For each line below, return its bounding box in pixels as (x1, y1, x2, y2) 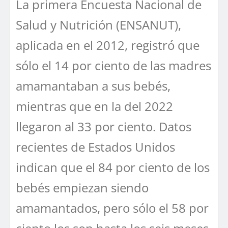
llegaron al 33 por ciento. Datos (16, 118, 191, 135)
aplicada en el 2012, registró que (16, 36, 199, 53)
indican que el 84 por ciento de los (16, 158, 210, 176)
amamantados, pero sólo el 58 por (16, 199, 209, 216)
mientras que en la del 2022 (16, 97, 173, 115)
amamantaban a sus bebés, (16, 77, 170, 94)
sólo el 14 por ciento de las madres (16, 56, 211, 74)
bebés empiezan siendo (16, 179, 149, 196)
